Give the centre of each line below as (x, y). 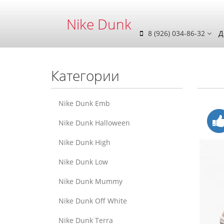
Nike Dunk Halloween (94, 123)
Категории (85, 75)
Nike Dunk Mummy (90, 181)
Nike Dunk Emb (84, 103)
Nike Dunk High (84, 142)
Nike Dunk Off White (93, 201)
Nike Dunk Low (83, 162)
